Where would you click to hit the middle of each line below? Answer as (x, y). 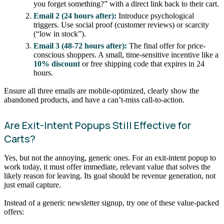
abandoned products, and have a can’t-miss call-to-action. (94, 99)
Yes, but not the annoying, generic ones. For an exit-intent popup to (110, 157)
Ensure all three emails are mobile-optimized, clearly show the (101, 90)
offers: (14, 211)
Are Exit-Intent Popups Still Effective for (97, 125)
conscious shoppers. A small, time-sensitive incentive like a (126, 55)
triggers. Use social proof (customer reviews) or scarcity (121, 25)
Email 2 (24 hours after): (75, 16)
